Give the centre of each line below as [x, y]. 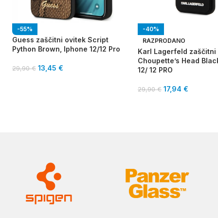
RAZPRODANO [164, 41]
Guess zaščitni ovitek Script [60, 40]
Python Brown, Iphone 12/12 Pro [66, 49]
